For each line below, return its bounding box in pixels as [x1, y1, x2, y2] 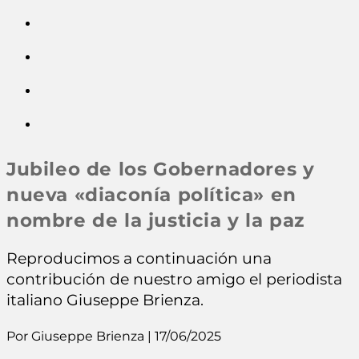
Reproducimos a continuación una [6, 249, 272, 268]
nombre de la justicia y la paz [6, 209, 305, 232]
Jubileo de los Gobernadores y [6, 158, 315, 181]
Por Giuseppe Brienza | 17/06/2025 [6, 328, 221, 344]
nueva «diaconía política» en [6, 184, 296, 207]
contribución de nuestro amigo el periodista [6, 270, 342, 289]
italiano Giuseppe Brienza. [6, 291, 204, 310]
